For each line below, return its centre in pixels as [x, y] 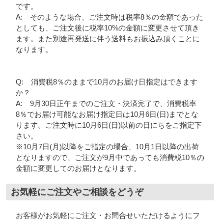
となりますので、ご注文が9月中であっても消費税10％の [110, 158]
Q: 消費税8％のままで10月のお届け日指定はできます [106, 82]
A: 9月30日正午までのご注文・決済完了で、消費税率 [106, 104]
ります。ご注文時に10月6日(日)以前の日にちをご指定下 [109, 125]
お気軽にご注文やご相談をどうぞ [77, 192]
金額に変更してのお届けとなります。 [78, 168]
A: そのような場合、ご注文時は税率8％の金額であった [109, 17]
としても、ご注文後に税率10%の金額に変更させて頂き [107, 28]
